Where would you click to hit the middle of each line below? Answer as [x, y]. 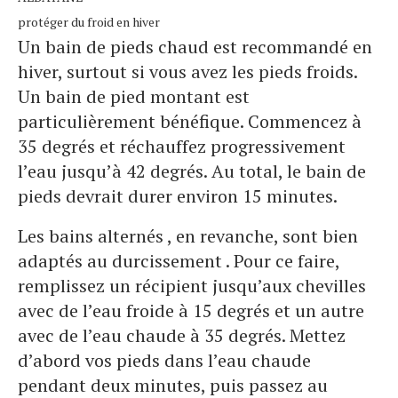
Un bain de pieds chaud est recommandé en [195, 47]
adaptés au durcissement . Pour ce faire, [179, 261]
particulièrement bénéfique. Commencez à [190, 122]
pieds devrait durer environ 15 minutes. [179, 196]
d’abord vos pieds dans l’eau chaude [164, 361]
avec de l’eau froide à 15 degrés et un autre [191, 311]
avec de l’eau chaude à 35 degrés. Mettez [182, 336]
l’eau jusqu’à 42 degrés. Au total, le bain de [192, 171]
